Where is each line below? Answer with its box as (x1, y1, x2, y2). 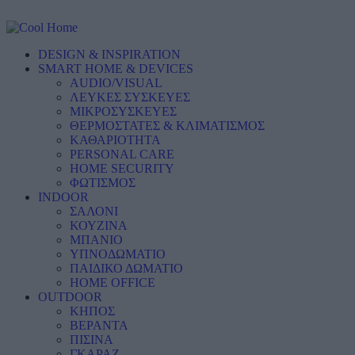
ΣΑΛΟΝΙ (70, 204, 118, 218)
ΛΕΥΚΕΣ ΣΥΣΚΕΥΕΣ (70, 90, 190, 104)
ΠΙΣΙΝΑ (70, 333, 113, 346)
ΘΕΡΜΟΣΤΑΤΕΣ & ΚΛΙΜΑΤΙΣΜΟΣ (70, 119, 265, 132)
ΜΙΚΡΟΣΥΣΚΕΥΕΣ (70, 105, 177, 118)
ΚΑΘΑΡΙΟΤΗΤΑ (70, 133, 161, 147)
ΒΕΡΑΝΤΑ (70, 319, 128, 332)
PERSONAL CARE (70, 147, 174, 161)
